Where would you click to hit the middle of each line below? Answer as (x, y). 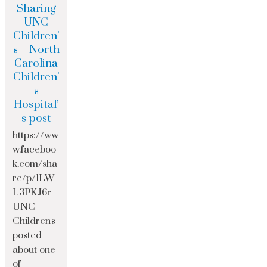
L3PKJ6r (32, 193)
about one (34, 250)
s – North (36, 50)
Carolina (36, 64)
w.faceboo (35, 150)
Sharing (36, 9)
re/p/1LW (34, 178)
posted (27, 236)
